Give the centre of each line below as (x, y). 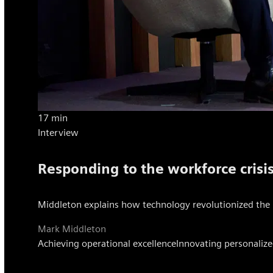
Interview (58, 133)
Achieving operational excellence (107, 243)
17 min (53, 118)
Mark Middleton (72, 229)
